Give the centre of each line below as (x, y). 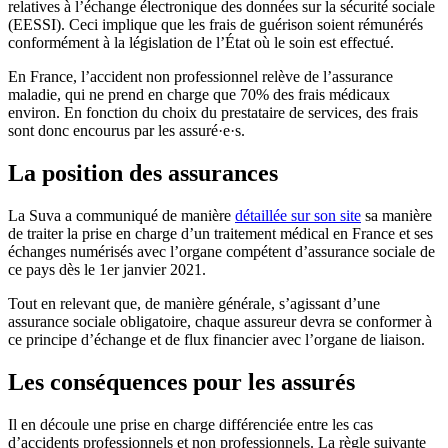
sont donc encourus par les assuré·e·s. (126, 131)
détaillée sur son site (298, 215)
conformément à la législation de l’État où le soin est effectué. (201, 43)
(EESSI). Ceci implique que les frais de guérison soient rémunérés (215, 25)
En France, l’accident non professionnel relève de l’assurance (200, 77)
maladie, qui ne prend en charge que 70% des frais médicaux (199, 95)
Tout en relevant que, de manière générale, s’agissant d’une (194, 303)
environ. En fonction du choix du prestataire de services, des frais (213, 113)
